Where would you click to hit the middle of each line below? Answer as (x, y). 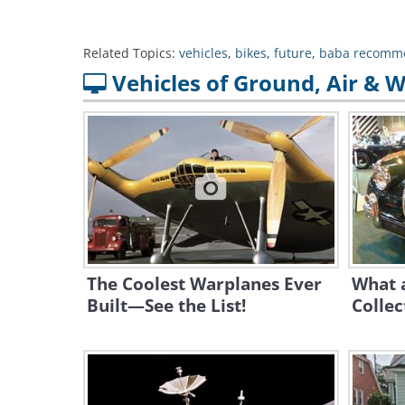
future (293, 53)
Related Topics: (129, 53)
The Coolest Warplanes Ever (204, 284)
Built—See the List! (166, 306)
